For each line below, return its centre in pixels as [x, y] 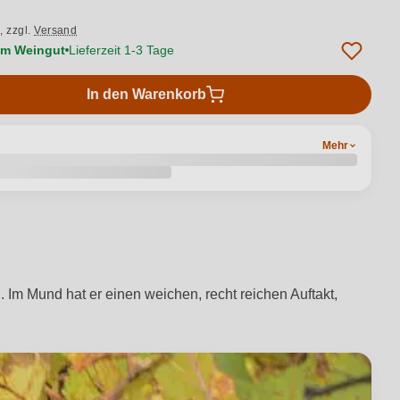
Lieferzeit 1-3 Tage [121, 50]
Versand [56, 30]
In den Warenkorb [146, 94]
